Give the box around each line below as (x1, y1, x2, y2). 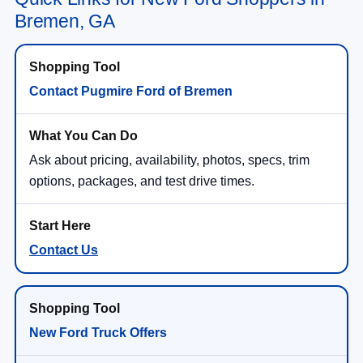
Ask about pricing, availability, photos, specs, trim (29, 152, 310, 167)
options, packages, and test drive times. (29, 173, 254, 188)
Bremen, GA (15, 10, 115, 32)
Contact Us (29, 242, 98, 257)
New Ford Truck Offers (29, 325, 167, 340)
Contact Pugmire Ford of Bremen (29, 83, 233, 98)
